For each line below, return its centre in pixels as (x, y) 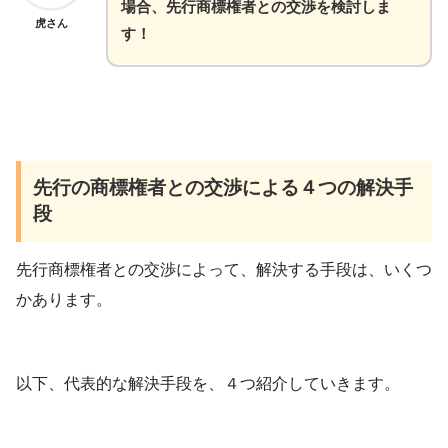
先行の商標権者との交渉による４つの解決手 (223, 188)
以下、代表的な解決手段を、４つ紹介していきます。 (208, 383)
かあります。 (64, 299)
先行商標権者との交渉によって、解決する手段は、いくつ (224, 269)
